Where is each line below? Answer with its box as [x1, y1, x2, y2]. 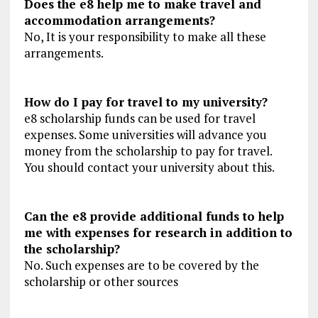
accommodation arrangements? [23, 12, 215, 29]
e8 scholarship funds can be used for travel [23, 110, 256, 127]
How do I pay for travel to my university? [23, 94, 268, 111]
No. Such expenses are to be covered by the [23, 257, 259, 274]
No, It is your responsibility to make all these [23, 28, 266, 45]
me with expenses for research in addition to [23, 224, 292, 241]
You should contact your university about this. [23, 159, 275, 176]
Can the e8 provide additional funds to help [23, 208, 284, 225]
